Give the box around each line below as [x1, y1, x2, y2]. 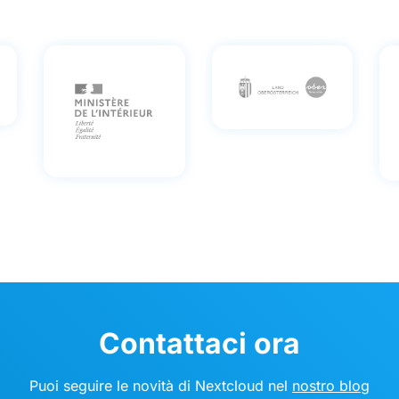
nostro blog [291, 376, 370, 395]
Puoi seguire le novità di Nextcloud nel [28, 376, 292, 395]
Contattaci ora [98, 325, 300, 361]
